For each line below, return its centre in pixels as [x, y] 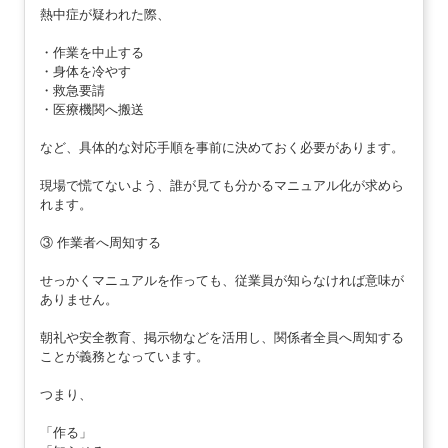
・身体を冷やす [85, 71]
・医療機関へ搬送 [91, 109]
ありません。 [78, 299]
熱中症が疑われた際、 [104, 14]
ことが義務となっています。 [124, 356]
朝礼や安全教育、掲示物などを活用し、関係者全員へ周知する [221, 337]
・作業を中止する [91, 52]
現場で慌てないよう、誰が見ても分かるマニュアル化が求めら [221, 185]
